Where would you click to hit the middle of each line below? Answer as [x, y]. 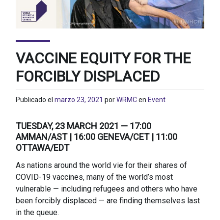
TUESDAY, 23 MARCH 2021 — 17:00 [83, 126]
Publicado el [35, 99]
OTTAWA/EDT [42, 147]
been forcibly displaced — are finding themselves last [108, 201]
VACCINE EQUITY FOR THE [103, 58]
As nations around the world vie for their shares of [101, 165]
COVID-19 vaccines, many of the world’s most [94, 177]
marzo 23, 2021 [79, 99]
